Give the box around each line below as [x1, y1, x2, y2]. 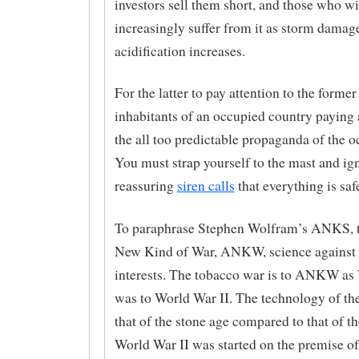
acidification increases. [114, 41, 245, 60]
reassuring [114, 176, 177, 196]
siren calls [176, 176, 235, 196]
